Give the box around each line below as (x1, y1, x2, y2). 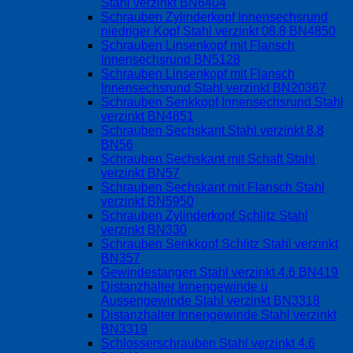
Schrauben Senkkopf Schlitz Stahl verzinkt (101, 237, 338, 251)
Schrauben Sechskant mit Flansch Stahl (101, 180, 325, 195)
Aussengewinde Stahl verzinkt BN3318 (101, 294, 320, 308)
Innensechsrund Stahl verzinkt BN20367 (101, 81, 326, 95)
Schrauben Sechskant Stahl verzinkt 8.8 (101, 124, 324, 138)
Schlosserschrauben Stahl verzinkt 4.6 (101, 336, 315, 351)
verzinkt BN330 (101, 223, 187, 237)
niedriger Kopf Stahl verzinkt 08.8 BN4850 (101, 24, 336, 39)
